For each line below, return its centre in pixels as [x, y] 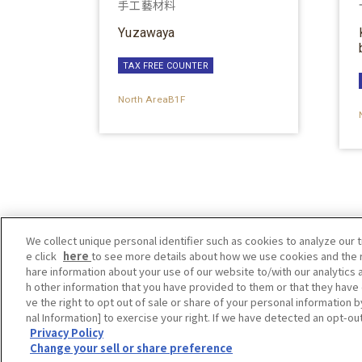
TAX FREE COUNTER [166, 65]
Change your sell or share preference [131, 348]
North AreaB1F [152, 100]
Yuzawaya [147, 32]
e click [42, 256]
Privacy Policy [67, 333]
